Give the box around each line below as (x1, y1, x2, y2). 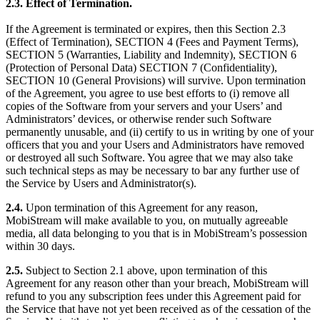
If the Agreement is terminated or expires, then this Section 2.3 (6, 22, 286, 35)
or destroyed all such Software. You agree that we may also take (6, 151, 293, 164)
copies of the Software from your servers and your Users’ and (6, 99, 282, 112)
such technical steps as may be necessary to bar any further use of (6, 164, 299, 176)
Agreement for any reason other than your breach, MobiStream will (6, 276, 309, 289)
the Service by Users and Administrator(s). (6, 176, 196, 189)
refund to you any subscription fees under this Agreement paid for (6, 289, 301, 302)
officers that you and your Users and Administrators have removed (6, 138, 304, 151)
